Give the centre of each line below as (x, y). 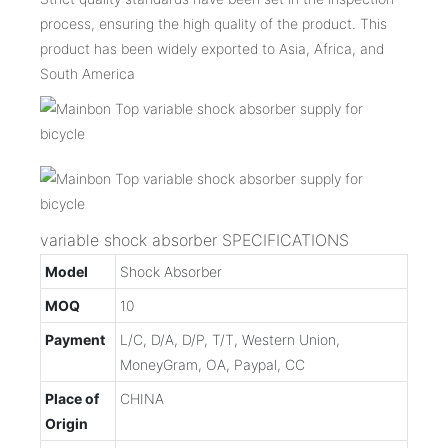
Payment (75, 339)
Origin (66, 423)
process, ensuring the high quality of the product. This (213, 23)
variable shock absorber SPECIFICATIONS (194, 239)
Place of (72, 398)
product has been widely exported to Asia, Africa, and (212, 48)
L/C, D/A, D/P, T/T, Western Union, (230, 339)
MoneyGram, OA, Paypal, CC (212, 364)
